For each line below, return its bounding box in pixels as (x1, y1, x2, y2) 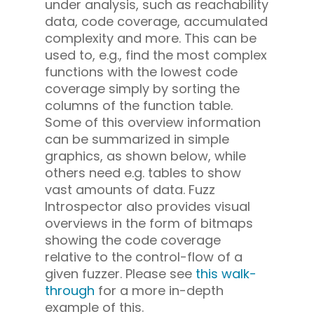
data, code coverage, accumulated (45, 12, 268, 30)
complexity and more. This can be (45, 29, 257, 47)
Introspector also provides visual (45, 197, 250, 215)
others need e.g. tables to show (45, 163, 241, 182)
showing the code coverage (45, 231, 221, 249)
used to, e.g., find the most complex (45, 46, 267, 64)
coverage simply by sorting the (45, 79, 240, 97)
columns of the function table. (45, 96, 233, 114)
